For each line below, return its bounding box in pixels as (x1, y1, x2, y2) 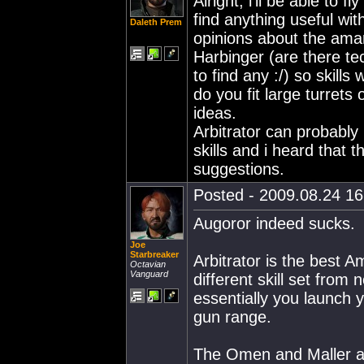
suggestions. (193, 160, 284, 178)
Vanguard (130, 269, 168, 279)
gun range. (193, 308, 271, 326)
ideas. (193, 104, 236, 122)
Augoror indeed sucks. (193, 214, 355, 232)
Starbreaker (130, 249, 179, 259)
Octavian (130, 259, 166, 269)
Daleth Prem (130, 17, 182, 27)
